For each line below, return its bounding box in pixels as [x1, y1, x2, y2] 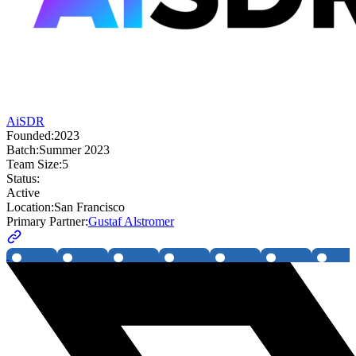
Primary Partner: [6, 215, 88, 229]
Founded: [6, 129, 54, 143]
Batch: [6, 143, 39, 157]
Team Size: [6, 157, 62, 172]
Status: [6, 172, 40, 186]
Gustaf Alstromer [88, 215, 174, 229]
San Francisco [54, 200, 125, 215]
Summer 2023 [39, 143, 110, 157]
